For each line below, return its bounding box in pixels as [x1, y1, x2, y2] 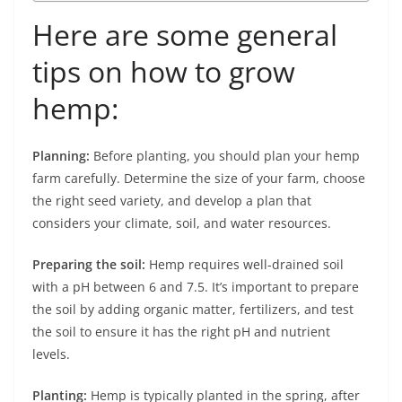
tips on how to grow [32, 52, 295, 91]
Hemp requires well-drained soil [145, 256, 344, 273]
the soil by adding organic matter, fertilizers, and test [32, 301, 354, 318]
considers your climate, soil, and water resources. [32, 214, 331, 232]
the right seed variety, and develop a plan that [32, 192, 311, 209]
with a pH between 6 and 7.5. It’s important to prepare [32, 278, 359, 295]
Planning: [32, 147, 90, 164]
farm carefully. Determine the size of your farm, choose [32, 170, 365, 187]
